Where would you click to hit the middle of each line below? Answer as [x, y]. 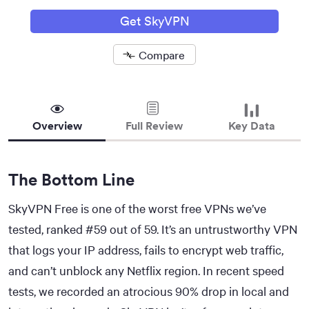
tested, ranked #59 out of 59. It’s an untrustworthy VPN [153, 229]
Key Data [252, 126]
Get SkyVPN [154, 21]
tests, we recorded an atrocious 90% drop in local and [149, 291]
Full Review [154, 126]
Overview [57, 126]
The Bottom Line [71, 180]
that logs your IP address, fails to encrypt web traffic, [146, 250]
